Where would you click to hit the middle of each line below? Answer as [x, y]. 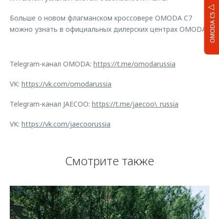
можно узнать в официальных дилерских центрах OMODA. [109, 29]
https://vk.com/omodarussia [66, 84]
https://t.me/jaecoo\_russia [135, 104]
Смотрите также [109, 161]
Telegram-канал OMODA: [52, 64]
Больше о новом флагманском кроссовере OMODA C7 [101, 18]
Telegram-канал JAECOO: [51, 104]
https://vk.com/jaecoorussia [66, 124]
